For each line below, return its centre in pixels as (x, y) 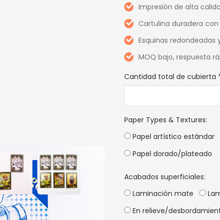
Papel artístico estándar (173, 137)
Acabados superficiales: (165, 177)
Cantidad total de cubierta (170, 77)
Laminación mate (162, 193)
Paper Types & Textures (165, 120)
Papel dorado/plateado (172, 154)
